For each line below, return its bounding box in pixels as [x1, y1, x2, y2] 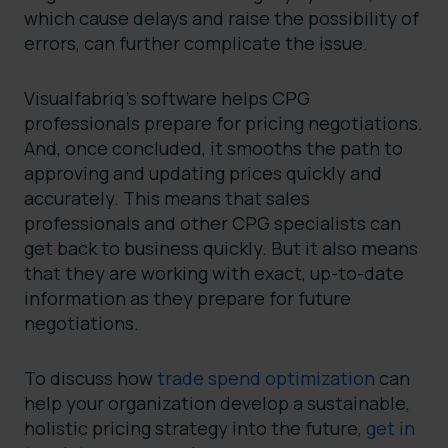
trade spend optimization [157, 366, 375, 391]
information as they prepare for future [24, 286, 351, 311]
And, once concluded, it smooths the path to [24, 136, 403, 161]
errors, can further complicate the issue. [24, 31, 368, 56]
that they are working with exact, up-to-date [24, 261, 404, 286]
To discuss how [24, 366, 157, 391]
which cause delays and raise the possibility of [24, 6, 419, 31]
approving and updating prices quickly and [24, 161, 382, 186]
